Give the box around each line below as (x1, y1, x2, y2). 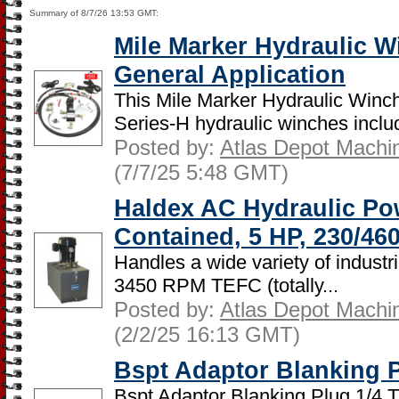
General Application (114, 61, 346, 88)
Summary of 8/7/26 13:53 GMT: (29, 8, 159, 18)
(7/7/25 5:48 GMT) (114, 160, 289, 184)
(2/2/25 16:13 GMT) (114, 322, 300, 346)
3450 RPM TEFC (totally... (114, 274, 338, 297)
